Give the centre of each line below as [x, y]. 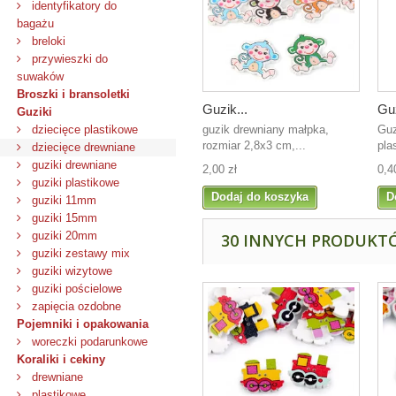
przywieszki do [68, 59]
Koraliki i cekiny [61, 359]
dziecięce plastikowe [83, 129]
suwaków [40, 76]
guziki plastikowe [74, 183]
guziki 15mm [63, 218]
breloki [47, 41]
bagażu [35, 23]
